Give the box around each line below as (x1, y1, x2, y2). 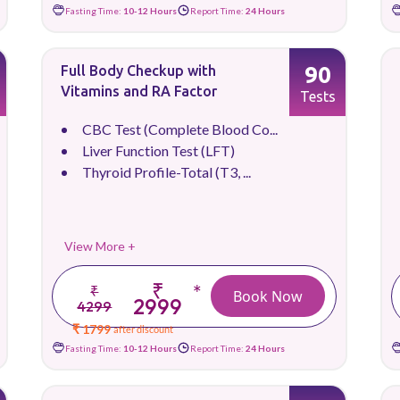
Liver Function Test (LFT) (82, 142, 235, 159)
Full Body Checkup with (61, 62, 216, 79)
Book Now (233, 286, 303, 306)
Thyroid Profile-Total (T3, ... (82, 163, 251, 180)
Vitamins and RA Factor (61, 83, 217, 99)
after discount (113, 323, 174, 335)
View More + (64, 238, 136, 254)
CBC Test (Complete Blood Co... (82, 121, 278, 137)
